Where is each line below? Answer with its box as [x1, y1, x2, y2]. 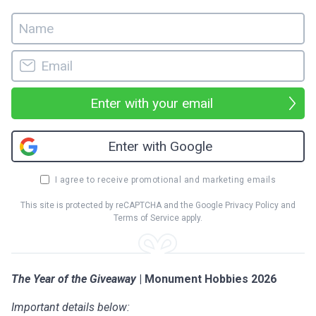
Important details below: [11, 300, 130, 315]
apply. [179, 213, 202, 224]
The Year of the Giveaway [11, 272, 136, 286]
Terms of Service [114, 213, 179, 224]
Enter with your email [90, 95, 214, 112]
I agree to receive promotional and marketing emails [54, 175, 276, 186]
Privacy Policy [225, 200, 279, 211]
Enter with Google [108, 138, 213, 155]
